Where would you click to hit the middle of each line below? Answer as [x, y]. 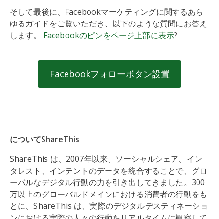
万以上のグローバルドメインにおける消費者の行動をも [109, 194]
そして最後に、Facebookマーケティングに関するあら [107, 12]
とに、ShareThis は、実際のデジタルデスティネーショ [109, 206]
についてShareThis [44, 140]
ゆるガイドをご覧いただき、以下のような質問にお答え [109, 23]
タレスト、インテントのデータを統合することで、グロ [109, 171]
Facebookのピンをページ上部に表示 [109, 35]
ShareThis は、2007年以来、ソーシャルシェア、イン [106, 159]
